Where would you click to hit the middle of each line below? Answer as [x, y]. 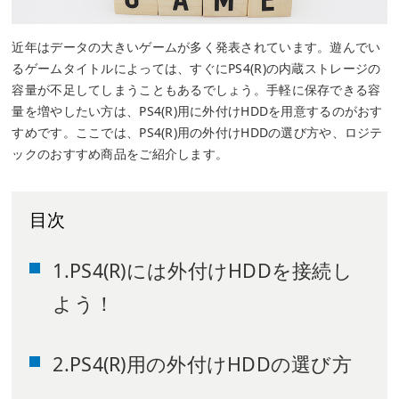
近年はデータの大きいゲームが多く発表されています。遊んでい [196, 47]
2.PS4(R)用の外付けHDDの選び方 [203, 364]
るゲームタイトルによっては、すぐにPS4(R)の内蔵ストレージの [196, 69]
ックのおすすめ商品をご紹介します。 [120, 154]
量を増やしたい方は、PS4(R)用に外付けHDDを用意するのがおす [197, 111]
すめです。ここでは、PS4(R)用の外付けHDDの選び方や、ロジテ [197, 133]
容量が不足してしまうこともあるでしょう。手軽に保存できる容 [196, 90]
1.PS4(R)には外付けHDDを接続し [203, 271]
